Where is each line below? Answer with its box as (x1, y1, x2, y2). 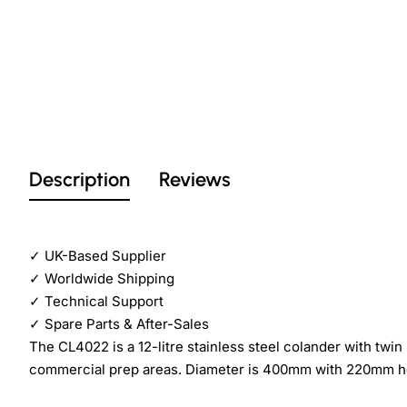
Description (29, 166, 130, 192)
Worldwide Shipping (41, 270, 174, 288)
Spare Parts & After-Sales (41, 315, 209, 333)
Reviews (159, 166, 231, 192)
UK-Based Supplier (41, 247, 166, 265)
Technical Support (41, 293, 164, 311)
